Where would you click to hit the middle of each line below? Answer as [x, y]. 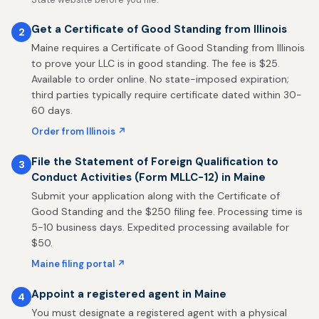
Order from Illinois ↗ [79, 131]
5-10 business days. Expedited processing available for [160, 227]
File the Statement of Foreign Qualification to [155, 162]
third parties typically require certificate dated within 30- [167, 95]
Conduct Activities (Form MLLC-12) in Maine [148, 177]
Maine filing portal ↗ [78, 264]
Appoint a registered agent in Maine [129, 294]
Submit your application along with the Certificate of [156, 196]
